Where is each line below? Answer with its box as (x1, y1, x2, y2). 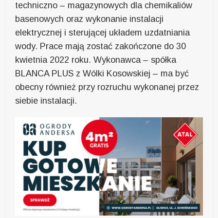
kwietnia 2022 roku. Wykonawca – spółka (15, 54, 177, 65)
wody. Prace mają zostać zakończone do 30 (15, 41, 186, 51)
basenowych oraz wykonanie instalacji (15, 14, 164, 24)
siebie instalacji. (15, 95, 77, 106)
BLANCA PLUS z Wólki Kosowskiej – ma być (15, 68, 189, 78)
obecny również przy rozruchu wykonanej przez (15, 82, 200, 92)
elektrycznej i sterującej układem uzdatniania (15, 27, 190, 37)
